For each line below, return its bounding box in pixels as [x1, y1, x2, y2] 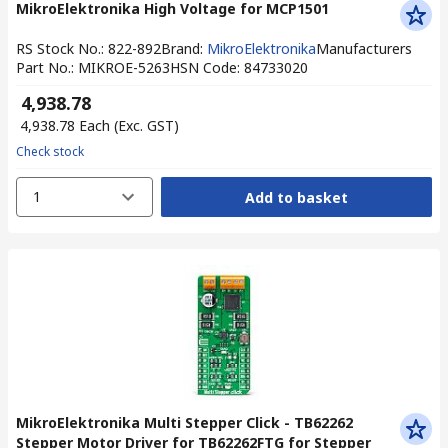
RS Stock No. [16, 39, 101, 58]
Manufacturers [316, 39, 412, 58]
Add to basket [244, 187, 348, 207]
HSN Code [170, 58, 237, 77]
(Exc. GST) [114, 116, 179, 135]
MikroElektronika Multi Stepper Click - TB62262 [16, 413, 353, 432]
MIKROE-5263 [78, 58, 170, 77]
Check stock [16, 143, 84, 160]
